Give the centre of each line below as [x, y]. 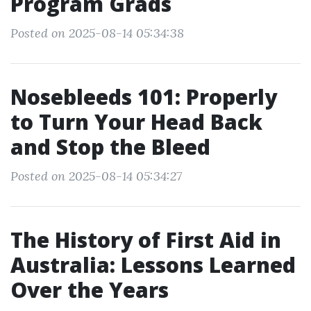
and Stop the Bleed [110, 147]
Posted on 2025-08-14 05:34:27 [96, 176]
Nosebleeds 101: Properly [144, 97]
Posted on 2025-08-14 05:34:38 [97, 33]
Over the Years [90, 290]
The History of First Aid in [146, 240]
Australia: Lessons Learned [153, 265]
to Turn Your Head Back [136, 122]
